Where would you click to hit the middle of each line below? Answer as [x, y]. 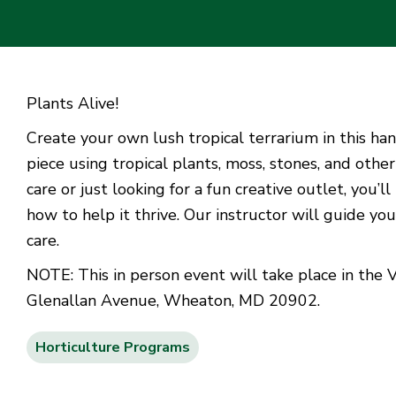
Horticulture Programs [113, 348]
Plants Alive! [72, 104]
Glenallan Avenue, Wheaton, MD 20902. [173, 301]
